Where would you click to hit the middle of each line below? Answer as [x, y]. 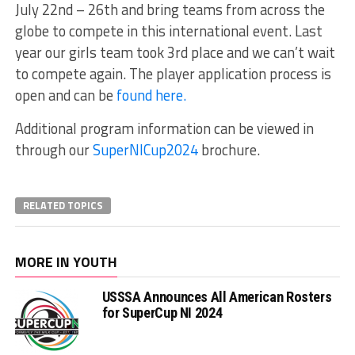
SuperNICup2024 [145, 149]
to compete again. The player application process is [173, 73]
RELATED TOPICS [63, 205]
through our [53, 149]
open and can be [65, 95]
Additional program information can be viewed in [164, 128]
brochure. [229, 149]
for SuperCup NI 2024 [162, 312]
